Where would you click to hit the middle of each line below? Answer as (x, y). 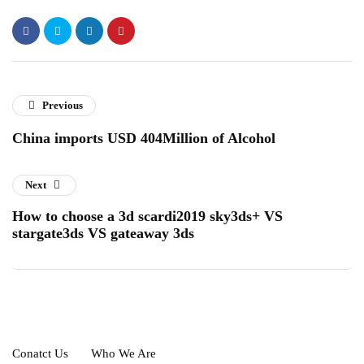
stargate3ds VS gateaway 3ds (103, 233)
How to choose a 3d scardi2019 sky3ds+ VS (147, 216)
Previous (63, 105)
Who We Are (123, 353)
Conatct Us (40, 353)
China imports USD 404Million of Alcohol (144, 138)
